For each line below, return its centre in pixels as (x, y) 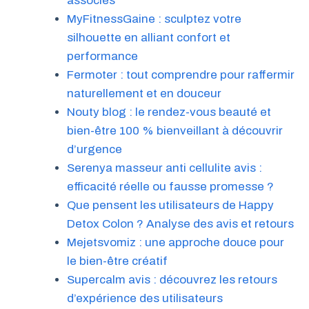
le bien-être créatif (117, 261)
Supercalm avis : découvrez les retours (172, 279)
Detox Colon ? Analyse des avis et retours (180, 223)
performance (102, 56)
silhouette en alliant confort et (148, 37)
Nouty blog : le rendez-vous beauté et (169, 112)
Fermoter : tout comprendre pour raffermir (180, 74)
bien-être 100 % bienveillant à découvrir (175, 130)
